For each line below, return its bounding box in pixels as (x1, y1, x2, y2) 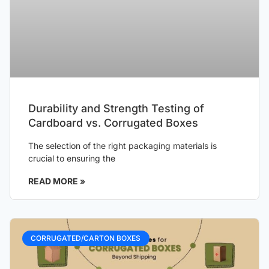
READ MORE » (28, 175, 85, 186)
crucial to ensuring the (28, 153, 115, 163)
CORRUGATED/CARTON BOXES (31, 234, 141, 243)
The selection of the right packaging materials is (28, 140, 217, 151)
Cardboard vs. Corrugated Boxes (28, 116, 198, 129)
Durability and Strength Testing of (28, 101, 204, 115)
